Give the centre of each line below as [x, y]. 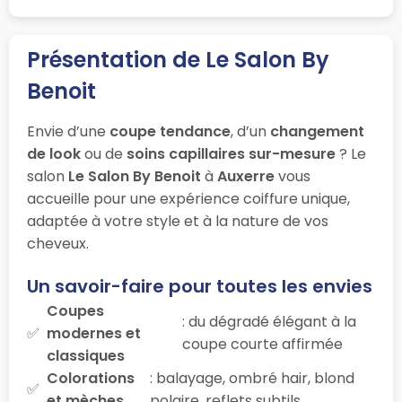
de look [54, 153]
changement [317, 131]
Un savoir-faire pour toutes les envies [200, 286]
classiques [86, 355]
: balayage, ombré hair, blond [253, 378]
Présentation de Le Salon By [178, 59]
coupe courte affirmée [262, 345]
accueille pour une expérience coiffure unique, [188, 198]
